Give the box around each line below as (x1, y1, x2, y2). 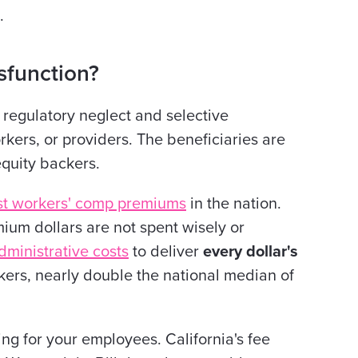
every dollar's (203, 242, 298, 261)
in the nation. (186, 194, 281, 213)
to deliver (129, 242, 203, 261)
